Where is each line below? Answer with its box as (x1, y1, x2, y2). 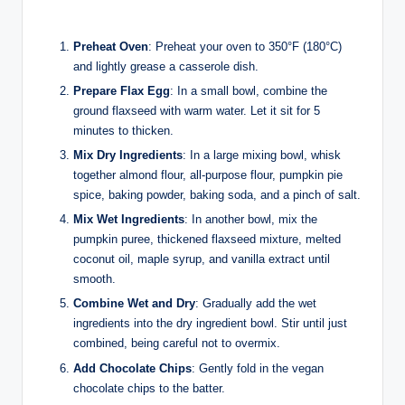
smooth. (73, 272, 116, 287)
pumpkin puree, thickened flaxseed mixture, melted (73, 232, 341, 247)
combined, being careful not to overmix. (73, 336, 280, 351)
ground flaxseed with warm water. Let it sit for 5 (73, 104, 320, 118)
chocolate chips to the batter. (73, 381, 225, 395)
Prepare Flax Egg (73, 84, 170, 99)
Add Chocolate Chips (73, 361, 192, 375)
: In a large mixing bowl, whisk (183, 148, 341, 163)
